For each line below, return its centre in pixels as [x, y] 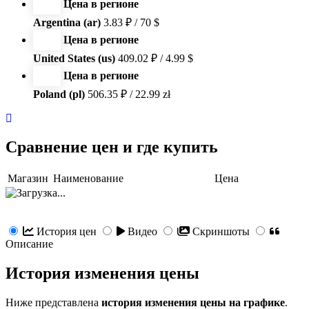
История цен [67, 232]
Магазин [28, 179]
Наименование [88, 179]
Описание [29, 244]
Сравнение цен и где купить [112, 147]
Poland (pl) [59, 94]
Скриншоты [221, 232]
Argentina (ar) [67, 22]
